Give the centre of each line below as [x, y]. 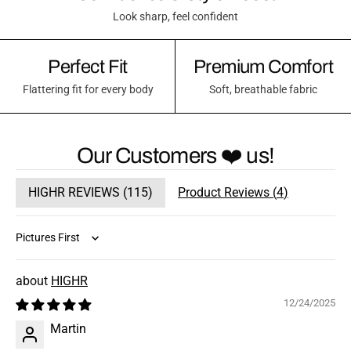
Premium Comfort [263, 67]
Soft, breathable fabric [263, 90]
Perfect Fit [88, 67]
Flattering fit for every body [88, 90]
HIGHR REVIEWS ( [78, 193]
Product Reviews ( [227, 193]
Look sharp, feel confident [175, 17]
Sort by [34, 245]
